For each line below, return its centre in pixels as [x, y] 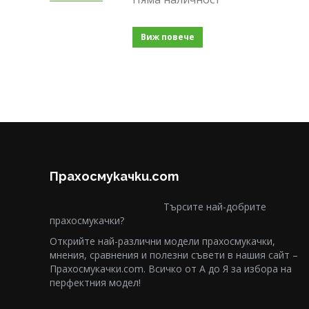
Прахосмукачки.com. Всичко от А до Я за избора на [171, 269]
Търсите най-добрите [215, 207]
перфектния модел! [95, 282]
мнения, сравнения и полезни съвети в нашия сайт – [174, 255]
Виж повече [168, 37]
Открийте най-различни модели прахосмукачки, [162, 241]
